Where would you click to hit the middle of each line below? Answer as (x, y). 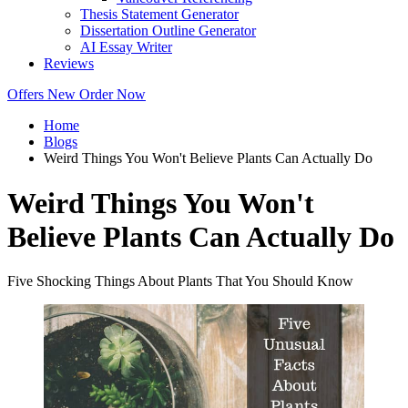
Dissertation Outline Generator (168, 31)
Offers (27, 95)
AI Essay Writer (126, 47)
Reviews (69, 64)
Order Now (112, 95)
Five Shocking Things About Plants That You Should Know (180, 281)
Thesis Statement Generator (159, 15)
